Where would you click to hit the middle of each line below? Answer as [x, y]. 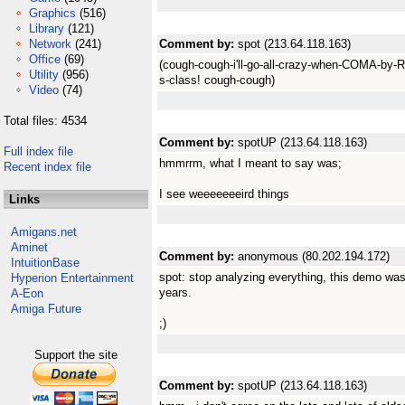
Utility [44, 75]
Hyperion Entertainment [72, 278]
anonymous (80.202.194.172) [314, 256]
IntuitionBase [45, 263]
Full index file [38, 151]
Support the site [76, 355]
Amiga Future [46, 309]
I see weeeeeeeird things [224, 194]
